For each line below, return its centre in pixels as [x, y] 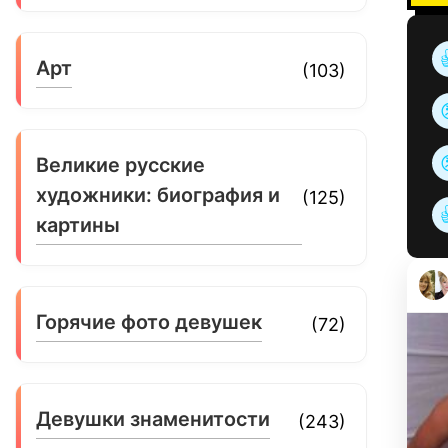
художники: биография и [158, 194]
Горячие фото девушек [149, 321]
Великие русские [121, 164]
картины [78, 224]
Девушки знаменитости [153, 418]
